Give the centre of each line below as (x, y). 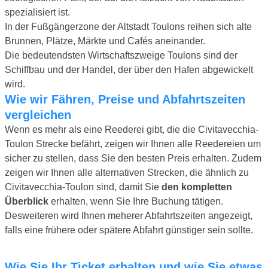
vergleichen (38, 115)
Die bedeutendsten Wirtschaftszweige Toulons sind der (121, 55)
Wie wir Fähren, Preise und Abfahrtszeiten (10, 99)
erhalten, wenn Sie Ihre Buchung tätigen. (136, 201)
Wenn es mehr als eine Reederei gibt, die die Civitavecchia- (132, 129)
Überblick (27, 201)
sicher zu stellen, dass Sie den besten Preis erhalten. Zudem (133, 158)
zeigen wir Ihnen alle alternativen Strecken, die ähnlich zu (127, 172)
